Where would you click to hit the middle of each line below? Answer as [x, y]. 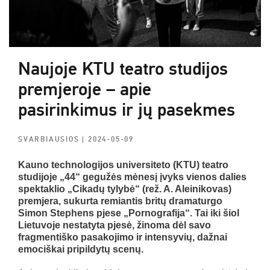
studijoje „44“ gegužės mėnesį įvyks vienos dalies [132, 177]
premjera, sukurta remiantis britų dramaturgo [120, 201]
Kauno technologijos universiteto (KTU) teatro [123, 165]
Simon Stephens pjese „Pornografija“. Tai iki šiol [129, 213]
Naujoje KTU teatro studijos [123, 69]
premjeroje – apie [85, 89]
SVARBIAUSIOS [50, 139]
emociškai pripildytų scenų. [81, 249]
